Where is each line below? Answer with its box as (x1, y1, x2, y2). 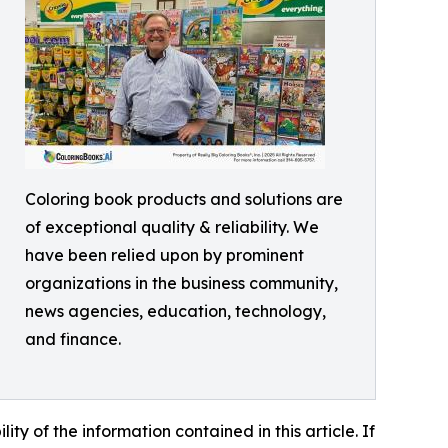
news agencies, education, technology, (25, 301, 326, 322)
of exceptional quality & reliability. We (25, 217, 319, 238)
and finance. (25, 329, 121, 350)
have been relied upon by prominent (25, 245, 304, 266)
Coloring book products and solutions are (25, 189, 343, 210)
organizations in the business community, (25, 273, 338, 294)
